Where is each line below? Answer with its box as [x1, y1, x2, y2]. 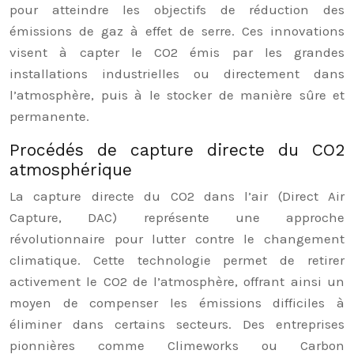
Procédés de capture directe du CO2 [9, 140, 345, 160]
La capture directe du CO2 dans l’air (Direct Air [9, 188, 345, 204]
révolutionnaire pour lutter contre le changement [9, 231, 345, 247]
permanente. [9, 108, 89, 124]
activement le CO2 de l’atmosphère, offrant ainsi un [9, 273, 345, 289]
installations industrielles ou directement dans [9, 66, 345, 81]
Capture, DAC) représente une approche [9, 209, 345, 225]
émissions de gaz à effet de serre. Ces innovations [9, 23, 345, 39]
